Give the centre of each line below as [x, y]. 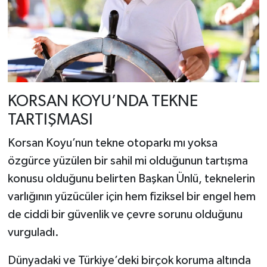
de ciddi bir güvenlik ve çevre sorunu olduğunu [125, 215]
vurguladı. [33, 233]
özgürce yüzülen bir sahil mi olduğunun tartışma [128, 161]
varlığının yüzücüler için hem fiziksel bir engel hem [131, 197]
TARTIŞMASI [50, 120]
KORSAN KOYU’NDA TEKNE [103, 101]
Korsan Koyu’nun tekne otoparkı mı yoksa [112, 143]
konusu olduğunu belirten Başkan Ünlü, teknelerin [131, 179]
